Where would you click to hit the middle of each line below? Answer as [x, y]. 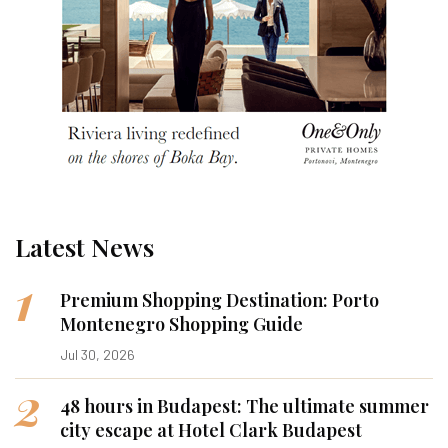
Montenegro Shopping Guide [181, 323]
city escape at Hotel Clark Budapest [211, 429]
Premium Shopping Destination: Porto [219, 299]
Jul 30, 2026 [97, 354]
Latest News [84, 246]
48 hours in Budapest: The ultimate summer [244, 405]
